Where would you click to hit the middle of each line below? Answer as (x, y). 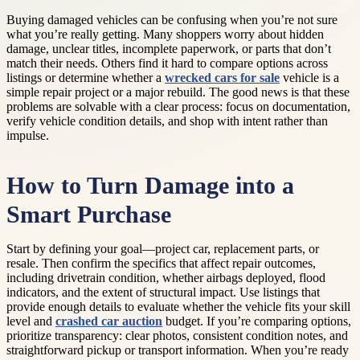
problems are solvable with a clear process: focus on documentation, (178, 106)
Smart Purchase (89, 215)
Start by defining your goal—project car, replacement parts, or (163, 249)
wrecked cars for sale (222, 78)
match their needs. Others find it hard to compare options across (167, 63)
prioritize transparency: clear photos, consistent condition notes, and (177, 336)
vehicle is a (309, 78)
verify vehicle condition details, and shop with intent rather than (167, 121)
